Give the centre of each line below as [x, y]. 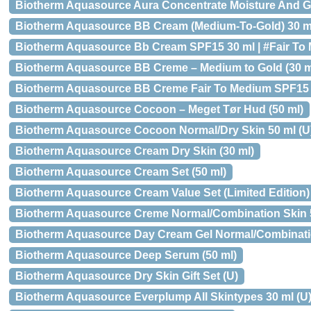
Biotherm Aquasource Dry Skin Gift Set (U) [127, 276]
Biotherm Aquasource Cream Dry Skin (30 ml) [135, 151]
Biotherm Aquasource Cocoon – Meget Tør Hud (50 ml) [159, 109]
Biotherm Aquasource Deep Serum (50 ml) [126, 255]
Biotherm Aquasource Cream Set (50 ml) [121, 172]
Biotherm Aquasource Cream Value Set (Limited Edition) [162, 193]
